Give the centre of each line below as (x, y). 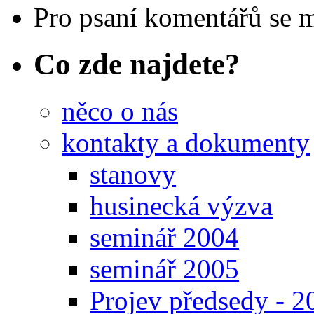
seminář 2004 (164, 237)
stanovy (133, 174)
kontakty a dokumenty (186, 142)
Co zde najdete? (137, 64)
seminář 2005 (164, 268)
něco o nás (120, 111)
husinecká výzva (181, 205)
